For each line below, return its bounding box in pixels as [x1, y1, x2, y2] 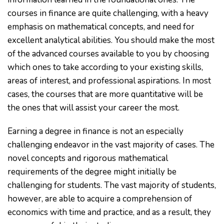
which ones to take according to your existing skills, [7, 61, 203, 73]
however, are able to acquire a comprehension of [7, 193, 192, 204]
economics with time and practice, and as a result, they [7, 206, 211, 218]
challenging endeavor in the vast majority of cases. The [7, 139, 214, 150]
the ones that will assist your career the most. [7, 102, 179, 113]
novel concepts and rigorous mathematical [7, 152, 168, 164]
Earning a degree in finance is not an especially [7, 125, 183, 137]
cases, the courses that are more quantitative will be [7, 88, 203, 100]
